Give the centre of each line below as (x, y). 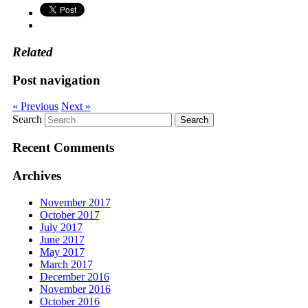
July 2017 (61, 227)
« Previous (35, 107)
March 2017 (66, 264)
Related (32, 52)
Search (27, 120)
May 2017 (62, 252)
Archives (36, 175)
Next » (76, 107)
